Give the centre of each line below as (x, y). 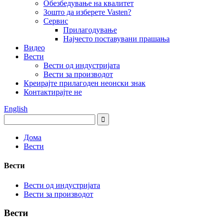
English (16, 109)
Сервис (56, 21)
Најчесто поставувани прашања (116, 39)
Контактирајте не (53, 92)
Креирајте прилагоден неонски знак (85, 83)
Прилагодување (90, 30)
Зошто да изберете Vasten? (87, 12)
